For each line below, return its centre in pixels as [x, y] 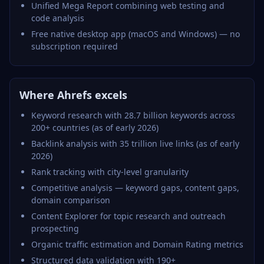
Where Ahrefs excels [73, 95]
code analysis [58, 18]
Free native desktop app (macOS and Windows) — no [136, 34]
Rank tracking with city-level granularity [110, 172]
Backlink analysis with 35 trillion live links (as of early [135, 143]
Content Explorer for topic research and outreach [128, 216]
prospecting [55, 228]
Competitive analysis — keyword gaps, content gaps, [135, 188]
